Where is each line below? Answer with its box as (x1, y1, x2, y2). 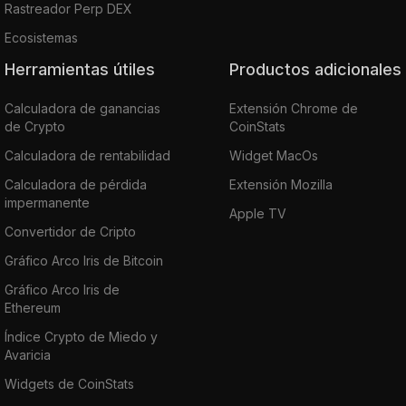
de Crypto (5, 118, 65, 134)
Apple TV (229, 205, 286, 221)
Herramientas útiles (15, 59, 155, 79)
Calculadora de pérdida (5, 176, 147, 192)
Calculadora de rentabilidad (5, 147, 170, 163)
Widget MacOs (229, 147, 318, 163)
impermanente (5, 194, 90, 210)
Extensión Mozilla (229, 176, 333, 192)
